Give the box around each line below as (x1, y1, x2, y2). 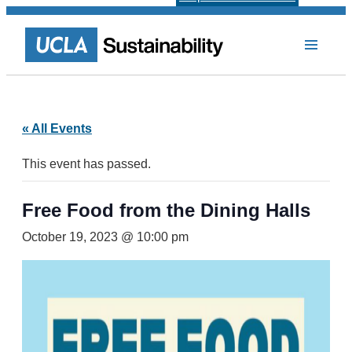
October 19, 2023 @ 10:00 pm (22, 230, 189, 244)
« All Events (22, 122, 92, 135)
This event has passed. (22, 157, 151, 170)
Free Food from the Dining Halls (22, 200, 310, 221)
